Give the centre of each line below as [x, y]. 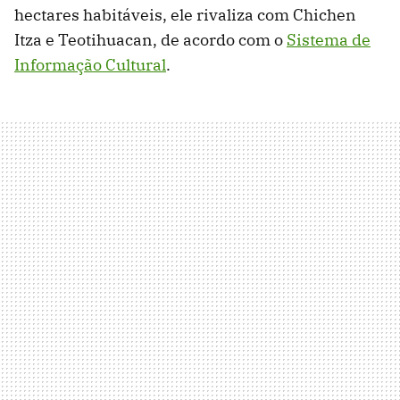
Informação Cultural [90, 65]
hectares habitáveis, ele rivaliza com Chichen [185, 15]
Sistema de [329, 40]
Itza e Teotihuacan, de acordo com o [150, 40]
